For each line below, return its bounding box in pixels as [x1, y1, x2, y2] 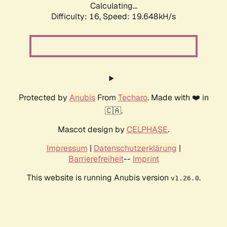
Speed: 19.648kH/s [103, 11, 176, 22]
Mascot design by [58, 124, 127, 135]
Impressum [46, 143, 88, 154]
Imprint [132, 154, 159, 165]
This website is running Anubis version [26, 172, 171, 183]
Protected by [18, 92, 69, 103]
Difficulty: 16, [51, 11, 103, 22]
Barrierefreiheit [68, 154, 124, 165]
